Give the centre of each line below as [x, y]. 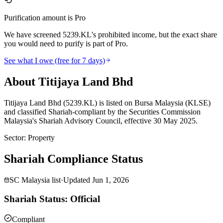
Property [41, 137]
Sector [14, 137]
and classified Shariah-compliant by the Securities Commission [102, 111]
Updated [77, 180]
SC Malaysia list [35, 180]
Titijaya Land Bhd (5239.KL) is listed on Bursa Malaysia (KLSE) [107, 103]
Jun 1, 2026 [111, 180]
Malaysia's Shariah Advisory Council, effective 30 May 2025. [101, 120]
